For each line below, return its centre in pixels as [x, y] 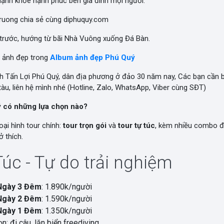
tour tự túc [136, 125]
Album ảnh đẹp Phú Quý [92, 57]
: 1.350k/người [67, 211]
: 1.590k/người [67, 199]
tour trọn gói [85, 125]
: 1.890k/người [67, 187]
